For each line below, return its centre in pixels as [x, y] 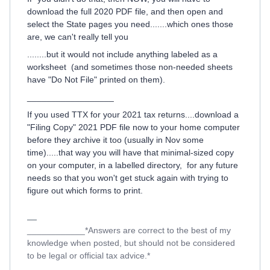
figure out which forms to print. [85, 190]
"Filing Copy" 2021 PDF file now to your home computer [133, 127]
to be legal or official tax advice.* [89, 255]
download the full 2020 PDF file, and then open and [125, 11]
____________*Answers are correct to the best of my [129, 230]
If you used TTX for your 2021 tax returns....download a [133, 114]
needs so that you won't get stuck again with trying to [128, 177]
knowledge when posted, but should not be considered [131, 243]
